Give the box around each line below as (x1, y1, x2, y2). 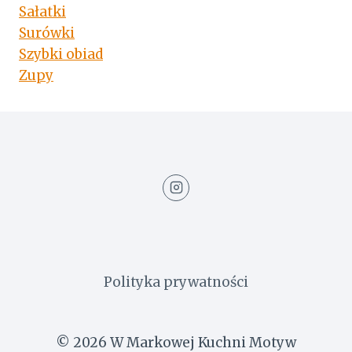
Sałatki (19, 2, 66, 20)
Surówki (19, 24, 75, 42)
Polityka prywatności (104, 273, 248, 291)
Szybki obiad (19, 45, 103, 63)
